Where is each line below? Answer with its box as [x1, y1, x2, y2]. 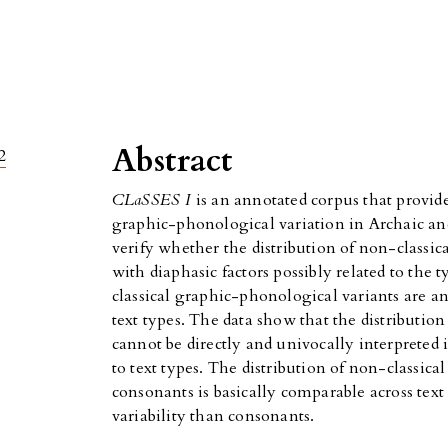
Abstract [111, 139, 233, 184]
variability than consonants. [111, 405, 315, 428]
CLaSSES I [111, 189, 196, 212]
